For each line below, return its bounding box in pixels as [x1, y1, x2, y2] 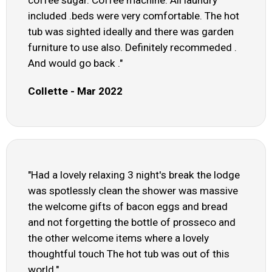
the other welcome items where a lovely [28, 232, 209, 245]
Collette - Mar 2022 [28, 85, 123, 98]
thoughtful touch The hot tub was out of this [28, 248, 229, 260]
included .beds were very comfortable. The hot [28, 10, 239, 22]
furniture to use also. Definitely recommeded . [28, 41, 237, 54]
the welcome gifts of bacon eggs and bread [28, 200, 228, 213]
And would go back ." [28, 57, 123, 70]
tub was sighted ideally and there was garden [28, 25, 234, 38]
